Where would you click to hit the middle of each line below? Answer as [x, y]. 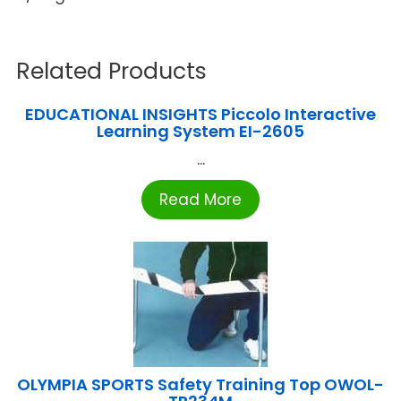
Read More [200, 199]
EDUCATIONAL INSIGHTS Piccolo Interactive [200, 114]
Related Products [111, 71]
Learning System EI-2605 [200, 131]
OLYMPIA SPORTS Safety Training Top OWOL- [200, 384]
